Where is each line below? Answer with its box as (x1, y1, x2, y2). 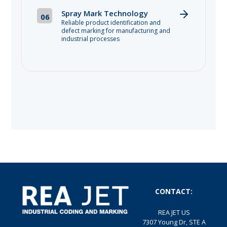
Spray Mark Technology (61, 8, 148, 19)
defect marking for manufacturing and (61, 26, 171, 35)
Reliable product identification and (61, 18, 161, 27)
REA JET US (158, 208, 190, 217)
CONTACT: (155, 186, 193, 197)
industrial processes (61, 34, 120, 44)
